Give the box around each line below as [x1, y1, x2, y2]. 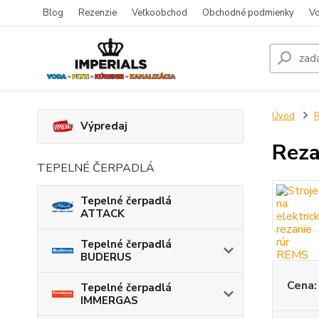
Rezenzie [78, 6, 117, 19]
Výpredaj [80, 119, 127, 134]
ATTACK [80, 206, 125, 221]
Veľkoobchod [132, 6, 187, 19]
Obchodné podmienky [202, 6, 294, 19]
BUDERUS [80, 249, 132, 264]
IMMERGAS [80, 293, 138, 308]
